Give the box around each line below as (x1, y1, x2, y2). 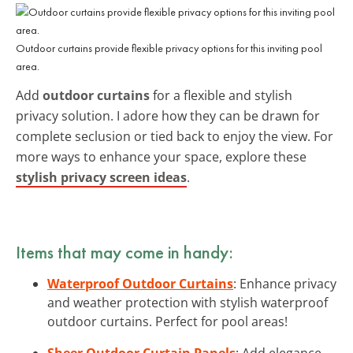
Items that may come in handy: (16, 240, 233, 264)
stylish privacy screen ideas (16, 168, 187, 186)
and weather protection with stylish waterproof (47, 293, 328, 311)
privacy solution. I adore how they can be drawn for (16, 106, 320, 124)
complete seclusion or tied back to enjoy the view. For (16, 127, 333, 145)
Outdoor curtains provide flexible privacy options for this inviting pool (16, 40, 322, 55)
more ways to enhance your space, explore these (16, 147, 307, 165)
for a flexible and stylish (150, 86, 292, 104)
